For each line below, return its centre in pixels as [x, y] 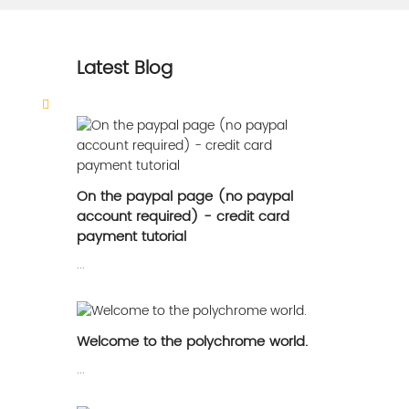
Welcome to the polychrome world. [192, 342]
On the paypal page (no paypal [184, 197]
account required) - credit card [183, 217]
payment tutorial [131, 237]
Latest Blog [124, 69]
